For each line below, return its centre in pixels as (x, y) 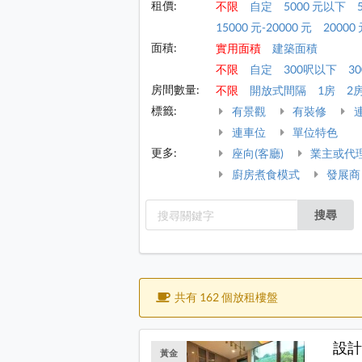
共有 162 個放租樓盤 (225, 297)
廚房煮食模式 (264, 175)
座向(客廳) (256, 154)
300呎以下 (311, 69)
